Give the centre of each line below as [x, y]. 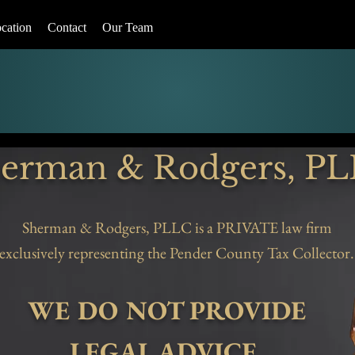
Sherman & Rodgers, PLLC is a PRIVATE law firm [177, 227]
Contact [67, 27]
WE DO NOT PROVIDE [166, 310]
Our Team [128, 27]
